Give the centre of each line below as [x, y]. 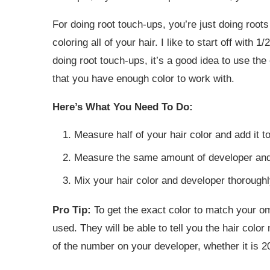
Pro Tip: [72, 210]
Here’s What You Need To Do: [123, 107]
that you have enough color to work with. [143, 78]
